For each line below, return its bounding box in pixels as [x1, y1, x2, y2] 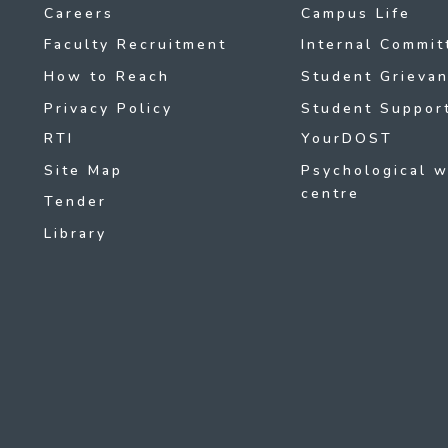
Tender [44, 192, 107, 212]
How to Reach [44, 66, 170, 86]
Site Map [44, 160, 123, 180]
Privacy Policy [44, 98, 173, 118]
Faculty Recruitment [44, 35, 227, 55]
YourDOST [300, 129, 393, 149]
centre [300, 183, 360, 203]
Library [44, 223, 107, 243]
